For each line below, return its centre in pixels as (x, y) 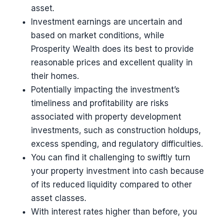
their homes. (55, 76)
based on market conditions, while (98, 35)
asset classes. (59, 198)
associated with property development (106, 117)
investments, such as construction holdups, (116, 130)
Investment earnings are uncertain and (107, 22)
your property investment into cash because (117, 171)
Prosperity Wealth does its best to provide (112, 49)
